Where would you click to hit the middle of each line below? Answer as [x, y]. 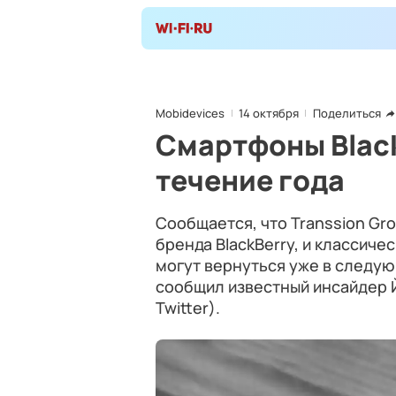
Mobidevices [190, 113]
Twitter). [188, 308]
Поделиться [347, 113]
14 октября [269, 113]
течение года [250, 180]
